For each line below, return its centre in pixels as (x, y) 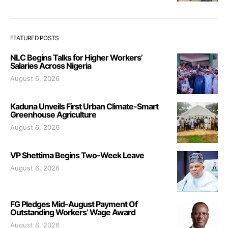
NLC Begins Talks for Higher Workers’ (76, 57)
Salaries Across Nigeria (51, 65)
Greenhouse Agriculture (53, 114)
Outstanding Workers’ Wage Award (73, 212)
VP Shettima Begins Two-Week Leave (77, 155)
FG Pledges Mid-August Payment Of (74, 204)
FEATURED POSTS (35, 38)
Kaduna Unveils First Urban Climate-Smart (84, 106)
